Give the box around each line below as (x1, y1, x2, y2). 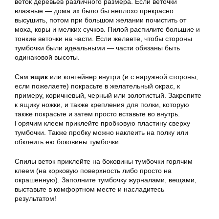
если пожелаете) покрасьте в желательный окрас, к (15, 82, 180, 90)
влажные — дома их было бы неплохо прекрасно (15, 7, 174, 15)
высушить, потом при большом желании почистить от (15, 16, 186, 24)
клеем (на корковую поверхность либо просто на (15, 167, 172, 175)
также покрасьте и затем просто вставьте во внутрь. (15, 110, 180, 118)
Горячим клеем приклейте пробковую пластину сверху (15, 119, 190, 127)
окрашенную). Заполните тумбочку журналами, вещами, (15, 176, 197, 184)
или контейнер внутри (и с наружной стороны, (48, 73, 198, 81)
